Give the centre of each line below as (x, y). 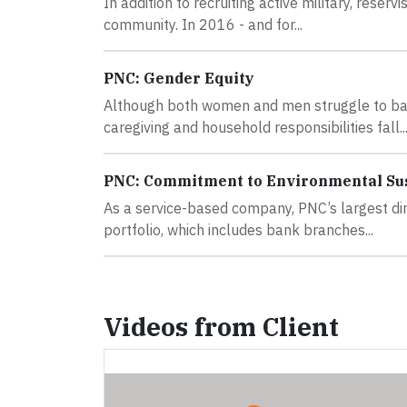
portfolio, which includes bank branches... (238, 230)
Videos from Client (221, 327)
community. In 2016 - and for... (203, 25)
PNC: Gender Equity (179, 78)
